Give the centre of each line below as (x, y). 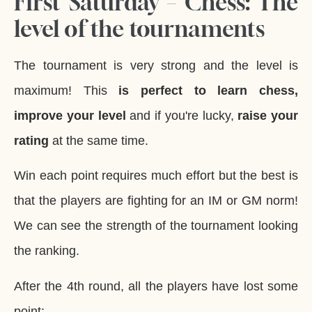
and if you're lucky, (184, 116)
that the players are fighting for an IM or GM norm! (156, 201)
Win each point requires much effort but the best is (156, 176)
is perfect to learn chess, (209, 91)
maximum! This (67, 91)
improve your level (72, 116)
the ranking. (47, 251)
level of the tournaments (139, 29)
